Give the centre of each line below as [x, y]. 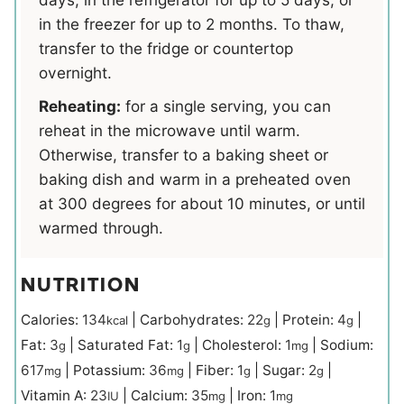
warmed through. [101, 228]
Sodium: [347, 344]
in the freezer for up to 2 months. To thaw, [192, 24]
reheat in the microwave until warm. [172, 130]
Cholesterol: [243, 344]
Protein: [310, 319]
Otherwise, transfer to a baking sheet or [184, 155]
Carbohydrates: [193, 319]
